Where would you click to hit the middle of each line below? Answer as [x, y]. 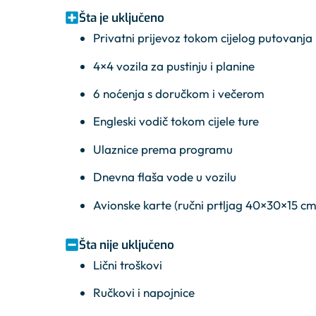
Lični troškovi [128, 265]
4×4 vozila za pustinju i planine [174, 66]
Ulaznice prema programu [163, 149]
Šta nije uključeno [127, 245]
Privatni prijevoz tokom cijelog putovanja [203, 38]
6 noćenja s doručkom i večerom [179, 93]
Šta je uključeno [122, 18]
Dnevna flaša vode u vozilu [165, 177]
